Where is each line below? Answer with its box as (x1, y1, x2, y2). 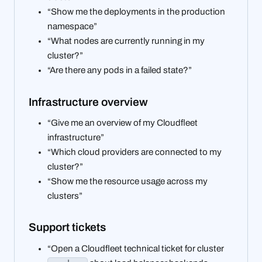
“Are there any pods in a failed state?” (47, 65, 192, 75)
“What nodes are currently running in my (47, 36, 205, 46)
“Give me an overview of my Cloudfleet (47, 118, 198, 127)
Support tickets (29, 221, 108, 234)
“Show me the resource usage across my (47, 176, 208, 186)
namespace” (47, 21, 97, 31)
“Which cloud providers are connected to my (47, 147, 222, 157)
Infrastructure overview (29, 95, 150, 108)
